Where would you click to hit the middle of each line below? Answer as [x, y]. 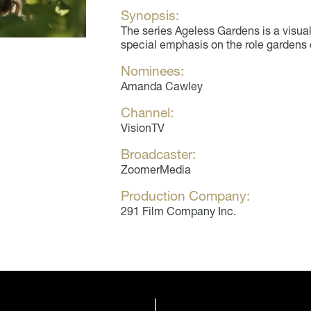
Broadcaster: [158, 154]
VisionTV [143, 128]
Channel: [147, 113]
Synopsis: [150, 16]
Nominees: [152, 71]
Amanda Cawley [162, 86]
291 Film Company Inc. [178, 211]
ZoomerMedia [156, 170]
